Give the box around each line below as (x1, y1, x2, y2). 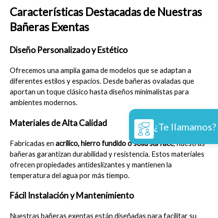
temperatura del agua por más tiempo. (10, 171, 129, 180)
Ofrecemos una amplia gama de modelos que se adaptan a (10, 66, 191, 75)
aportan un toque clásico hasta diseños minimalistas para (10, 88, 189, 96)
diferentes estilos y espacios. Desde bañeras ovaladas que (10, 77, 194, 86)
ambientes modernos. (10, 98, 77, 107)
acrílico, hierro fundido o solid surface (55, 139, 174, 147)
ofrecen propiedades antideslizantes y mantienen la (10, 160, 172, 169)
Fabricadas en (10, 139, 55, 147)
